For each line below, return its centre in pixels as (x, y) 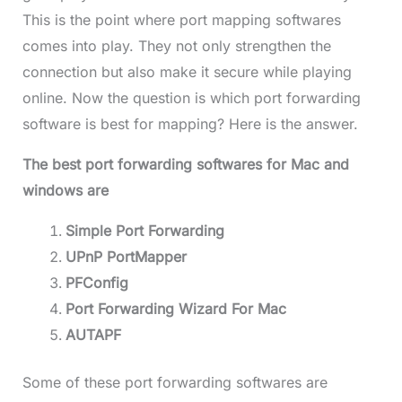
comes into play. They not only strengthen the (176, 46)
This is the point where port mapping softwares (181, 20)
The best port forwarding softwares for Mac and (185, 165)
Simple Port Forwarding (144, 231)
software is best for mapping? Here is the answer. (190, 124)
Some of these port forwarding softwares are (175, 383)
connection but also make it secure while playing (187, 72)
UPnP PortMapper (126, 257)
